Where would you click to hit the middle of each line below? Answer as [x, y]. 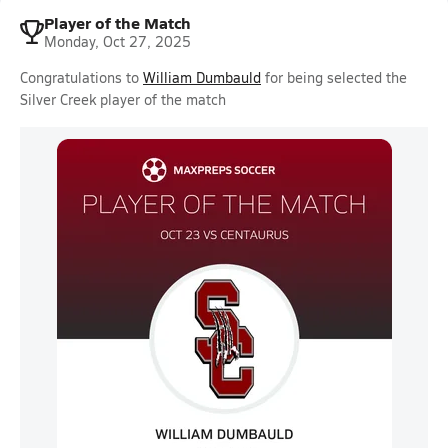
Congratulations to [81, 77]
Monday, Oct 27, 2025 [117, 41]
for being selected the [334, 77]
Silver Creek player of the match [123, 99]
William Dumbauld [202, 77]
